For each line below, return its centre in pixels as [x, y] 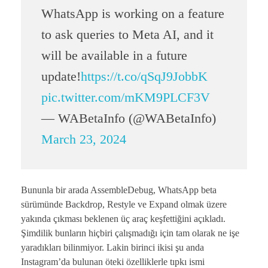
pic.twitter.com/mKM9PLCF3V [125, 97]
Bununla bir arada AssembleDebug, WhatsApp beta [119, 190]
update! [61, 76]
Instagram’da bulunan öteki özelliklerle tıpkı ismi [113, 261]
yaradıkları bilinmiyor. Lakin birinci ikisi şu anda [112, 247]
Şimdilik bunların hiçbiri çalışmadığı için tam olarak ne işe [130, 233]
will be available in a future [114, 55]
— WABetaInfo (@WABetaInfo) [128, 118]
